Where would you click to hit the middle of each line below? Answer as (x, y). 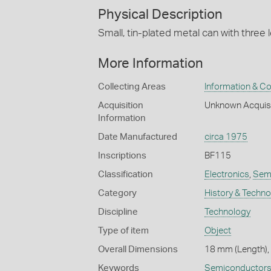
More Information (151, 64)
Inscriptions (122, 156)
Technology (227, 212)
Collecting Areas (132, 87)
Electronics (227, 175)
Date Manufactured (138, 137)
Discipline (118, 212)
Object (217, 231)
